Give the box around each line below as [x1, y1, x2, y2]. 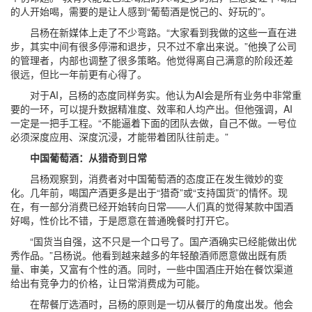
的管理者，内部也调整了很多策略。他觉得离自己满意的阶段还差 [10, 53, 293, 67]
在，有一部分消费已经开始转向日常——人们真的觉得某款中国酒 [10, 199, 293, 213]
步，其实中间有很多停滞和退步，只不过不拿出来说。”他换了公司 [10, 39, 297, 53]
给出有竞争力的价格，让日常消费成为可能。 [10, 276, 205, 290]
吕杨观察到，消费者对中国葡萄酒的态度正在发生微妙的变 [10, 171, 283, 185]
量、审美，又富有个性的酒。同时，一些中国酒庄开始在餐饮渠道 [10, 262, 293, 276]
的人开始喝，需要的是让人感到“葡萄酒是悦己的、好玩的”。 [10, 4, 271, 18]
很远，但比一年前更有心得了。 [10, 67, 147, 81]
